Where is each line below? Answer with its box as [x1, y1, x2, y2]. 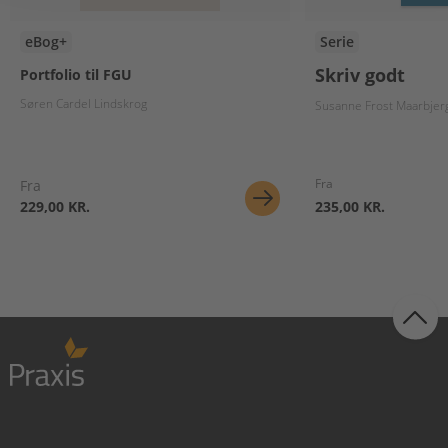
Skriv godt [315, 62, 405, 87]
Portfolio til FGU [20, 64, 132, 84]
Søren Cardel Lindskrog [20, 94, 147, 112]
